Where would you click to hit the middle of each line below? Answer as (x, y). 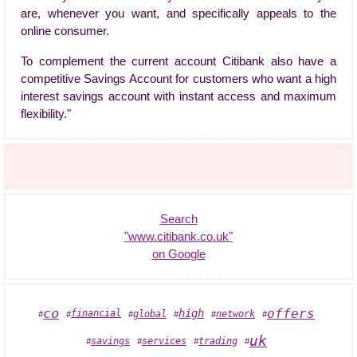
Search (178, 219)
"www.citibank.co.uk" (178, 237)
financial (96, 313)
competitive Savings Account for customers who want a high (178, 79)
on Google (178, 254)
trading (218, 341)
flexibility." (46, 114)
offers (291, 314)
